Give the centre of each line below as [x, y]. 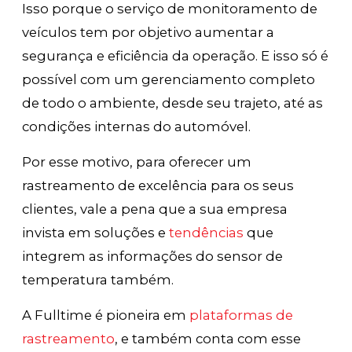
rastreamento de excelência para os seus [158, 186]
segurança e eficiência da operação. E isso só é [176, 56]
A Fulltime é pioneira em [106, 315]
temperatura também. [98, 280]
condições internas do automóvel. [137, 127]
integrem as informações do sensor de [153, 257]
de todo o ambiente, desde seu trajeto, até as [173, 103]
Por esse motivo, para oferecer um [137, 162]
